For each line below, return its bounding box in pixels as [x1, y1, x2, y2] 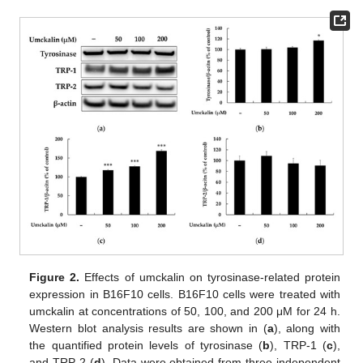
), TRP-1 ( [270, 339, 327, 352]
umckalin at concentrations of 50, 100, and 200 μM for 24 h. [29, 305, 340, 318]
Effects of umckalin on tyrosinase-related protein [79, 271, 340, 284]
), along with [273, 322, 340, 335]
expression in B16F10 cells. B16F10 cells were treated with [29, 288, 340, 301]
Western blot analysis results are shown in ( [29, 322, 267, 335]
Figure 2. [29, 271, 80, 284]
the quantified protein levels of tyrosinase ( [29, 339, 263, 352]
